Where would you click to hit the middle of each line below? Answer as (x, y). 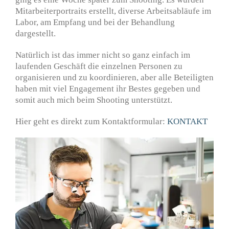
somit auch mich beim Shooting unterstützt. (94, 100)
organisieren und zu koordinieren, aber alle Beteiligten (114, 78)
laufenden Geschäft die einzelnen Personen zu (99, 66)
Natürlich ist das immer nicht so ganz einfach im (103, 55)
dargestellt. (36, 34)
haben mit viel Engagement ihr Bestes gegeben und (108, 89)
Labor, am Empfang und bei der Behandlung (95, 22)
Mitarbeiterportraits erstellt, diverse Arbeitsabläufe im (113, 11)
